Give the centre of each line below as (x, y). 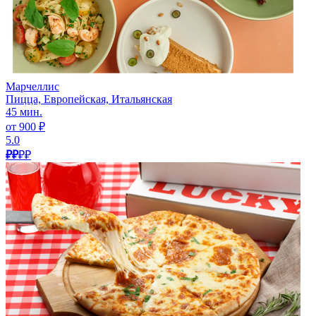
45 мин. (24, 111)
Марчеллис (32, 86)
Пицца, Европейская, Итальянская (89, 99)
